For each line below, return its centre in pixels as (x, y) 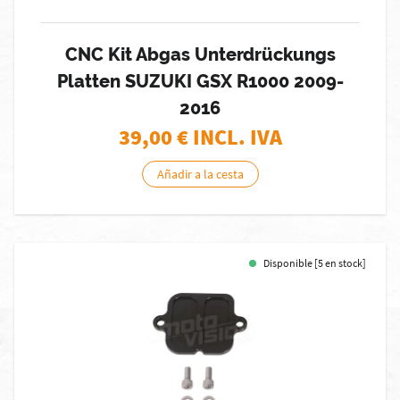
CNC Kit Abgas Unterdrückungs (200, 54)
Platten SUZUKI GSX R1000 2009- (200, 81)
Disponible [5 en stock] (315, 263)
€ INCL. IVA (229, 137)
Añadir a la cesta (200, 174)
